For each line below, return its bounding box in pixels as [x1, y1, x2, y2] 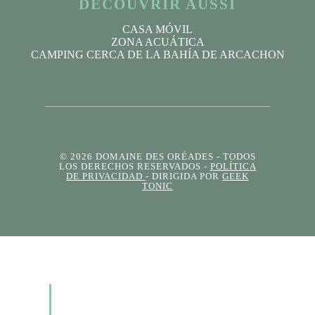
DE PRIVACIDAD [66, 171, 146, 181]
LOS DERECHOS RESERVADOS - [58, 161, 210, 172]
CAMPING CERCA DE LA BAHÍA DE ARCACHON [30, 48, 285, 60]
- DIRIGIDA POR [146, 171, 222, 181]
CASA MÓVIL [122, 22, 193, 35]
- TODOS [213, 151, 256, 162]
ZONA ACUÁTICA [110, 35, 205, 48]
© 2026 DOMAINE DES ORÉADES [59, 151, 214, 162]
